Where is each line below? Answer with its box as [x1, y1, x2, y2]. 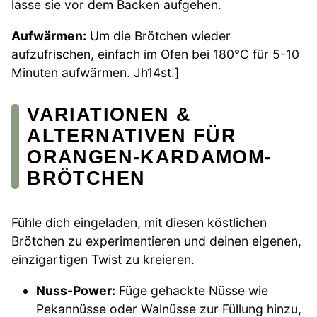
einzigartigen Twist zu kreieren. [11, 252, 195, 267]
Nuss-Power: [36, 282, 116, 298]
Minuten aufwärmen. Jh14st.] [11, 64, 179, 80]
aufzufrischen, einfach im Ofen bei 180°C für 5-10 [11, 46, 299, 62]
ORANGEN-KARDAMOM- [27, 145, 272, 168]
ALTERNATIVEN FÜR [27, 124, 237, 146]
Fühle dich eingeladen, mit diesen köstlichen [11, 215, 267, 231]
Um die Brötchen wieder [86, 28, 231, 43]
